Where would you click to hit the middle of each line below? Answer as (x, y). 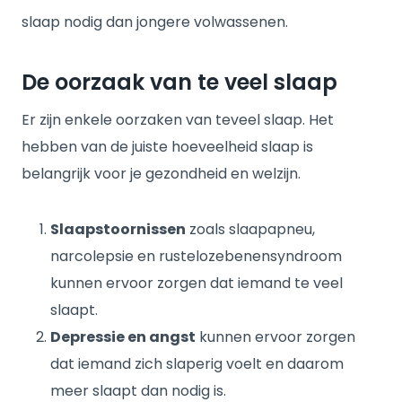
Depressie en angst (123, 337)
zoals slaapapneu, (250, 229)
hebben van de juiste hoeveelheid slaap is (167, 147)
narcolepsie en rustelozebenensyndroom (196, 256)
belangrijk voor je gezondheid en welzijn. (161, 174)
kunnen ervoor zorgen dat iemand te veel (197, 283)
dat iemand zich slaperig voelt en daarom (197, 364)
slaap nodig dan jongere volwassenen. (155, 22)
